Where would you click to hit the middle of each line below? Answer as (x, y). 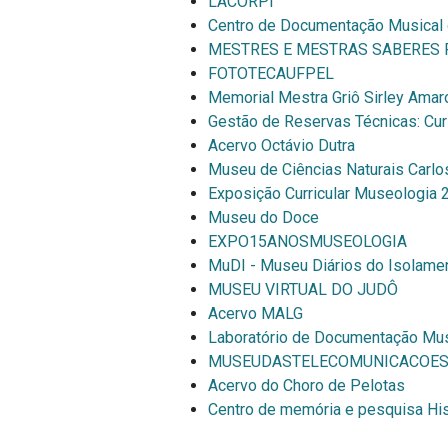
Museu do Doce (263, 217)
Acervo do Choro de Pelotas (306, 385)
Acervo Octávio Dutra (281, 145)
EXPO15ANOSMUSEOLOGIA (307, 241)
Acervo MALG (255, 313)
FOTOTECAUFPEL (271, 73)
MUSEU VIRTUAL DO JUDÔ (303, 289)
